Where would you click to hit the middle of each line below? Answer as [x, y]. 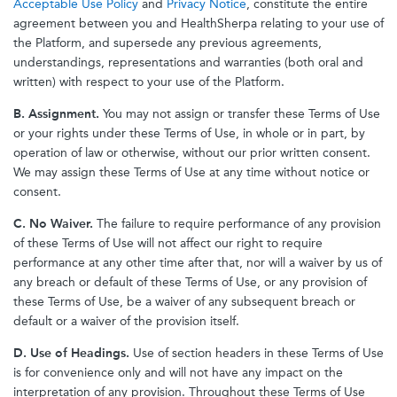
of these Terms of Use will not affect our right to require [168, 243]
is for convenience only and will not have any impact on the [178, 373]
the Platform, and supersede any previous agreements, [167, 43]
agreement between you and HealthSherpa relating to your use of [198, 23]
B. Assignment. [56, 114]
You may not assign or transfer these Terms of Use [240, 114]
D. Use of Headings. [71, 353]
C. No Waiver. [53, 224]
